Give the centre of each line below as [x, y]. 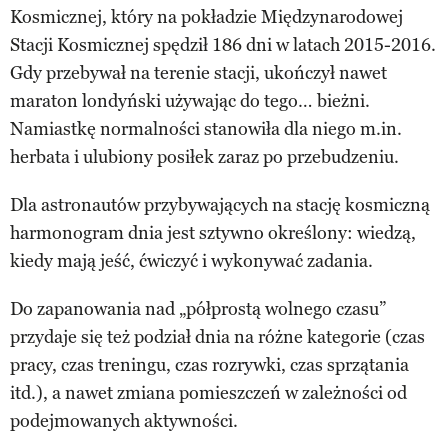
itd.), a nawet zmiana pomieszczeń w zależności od [208, 392]
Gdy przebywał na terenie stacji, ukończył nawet [198, 72]
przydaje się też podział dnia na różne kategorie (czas [217, 336]
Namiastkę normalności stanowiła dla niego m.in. [206, 128]
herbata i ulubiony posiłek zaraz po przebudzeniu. [204, 156]
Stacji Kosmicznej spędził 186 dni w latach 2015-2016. [223, 44]
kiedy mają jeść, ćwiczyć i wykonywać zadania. [191, 260]
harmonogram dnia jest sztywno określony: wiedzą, [213, 232]
